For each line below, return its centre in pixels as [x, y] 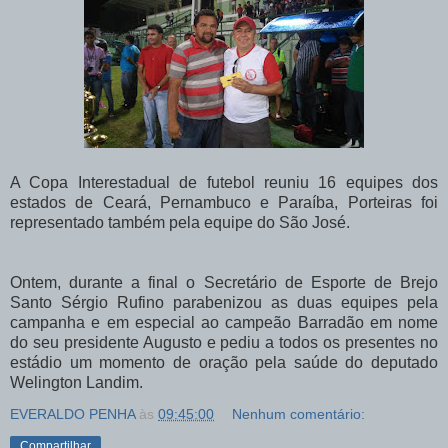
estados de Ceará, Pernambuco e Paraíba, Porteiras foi [224, 203]
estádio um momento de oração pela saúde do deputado [224, 363]
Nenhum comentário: [299, 414]
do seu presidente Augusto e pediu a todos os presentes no [224, 343]
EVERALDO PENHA [72, 414]
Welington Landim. [76, 383]
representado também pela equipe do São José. [180, 223]
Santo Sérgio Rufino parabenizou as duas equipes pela [224, 303]
